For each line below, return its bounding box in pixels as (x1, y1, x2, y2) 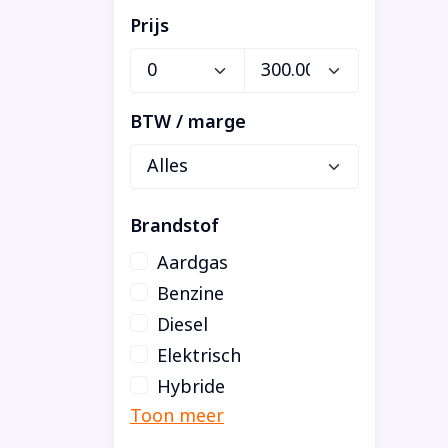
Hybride (157, 373, 225, 400)
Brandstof (130, 212, 219, 239)
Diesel (157, 311, 208, 338)
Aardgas (157, 249, 228, 276)
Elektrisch (157, 342, 241, 369)
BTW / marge (130, 108, 246, 135)
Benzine (157, 280, 224, 307)
